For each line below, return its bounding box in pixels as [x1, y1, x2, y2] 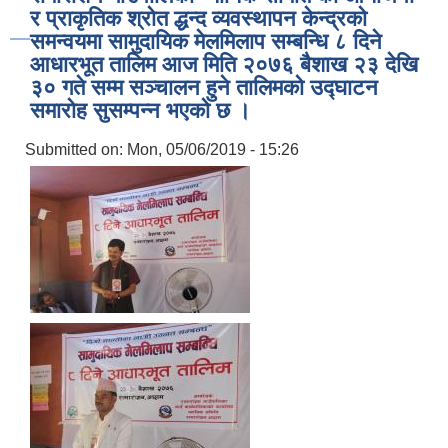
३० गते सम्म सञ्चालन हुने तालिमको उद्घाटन [30, 75, 378, 101]
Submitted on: [25, 141, 127, 159]
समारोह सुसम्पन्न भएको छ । [30, 98, 251, 124]
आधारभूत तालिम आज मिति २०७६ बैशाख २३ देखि [30, 52, 418, 78]
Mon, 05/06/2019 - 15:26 [127, 141, 299, 159]
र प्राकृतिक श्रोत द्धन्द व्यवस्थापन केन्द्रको [30, 6, 367, 32]
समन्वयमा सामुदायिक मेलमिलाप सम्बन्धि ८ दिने [30, 29, 382, 55]
